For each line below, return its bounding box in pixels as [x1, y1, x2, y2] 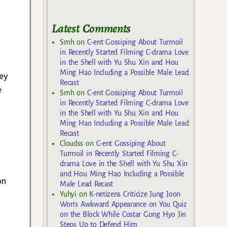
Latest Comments [52, 20, 131, 36]
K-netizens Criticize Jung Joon [89, 190, 180, 198]
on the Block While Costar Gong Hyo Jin [60, 210, 186, 218]
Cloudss [60, 139, 84, 147]
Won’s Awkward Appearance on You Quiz [60, 200, 187, 208]
